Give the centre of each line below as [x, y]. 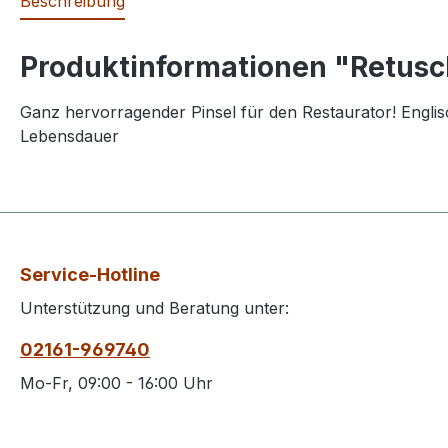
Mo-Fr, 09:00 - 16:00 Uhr [116, 383]
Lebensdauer [69, 136]
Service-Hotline [90, 274]
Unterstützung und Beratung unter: [154, 308]
